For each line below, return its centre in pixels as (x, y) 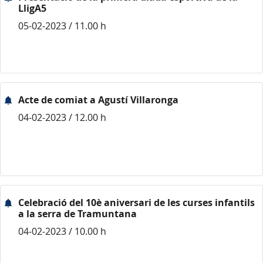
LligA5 (32, 8)
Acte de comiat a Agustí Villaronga (98, 100)
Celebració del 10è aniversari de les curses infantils (136, 203)
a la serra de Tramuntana (77, 214)
